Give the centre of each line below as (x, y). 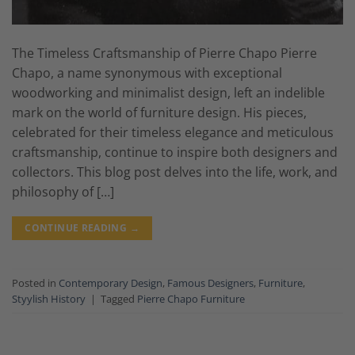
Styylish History (49, 298)
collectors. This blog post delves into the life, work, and (175, 172)
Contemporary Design (111, 282)
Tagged (119, 298)
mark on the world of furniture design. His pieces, (159, 113)
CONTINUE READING (77, 228)
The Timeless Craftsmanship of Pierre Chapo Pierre (164, 53)
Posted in (35, 282)
